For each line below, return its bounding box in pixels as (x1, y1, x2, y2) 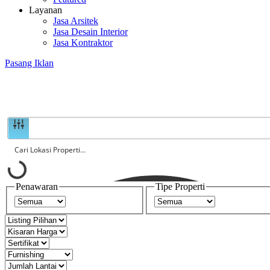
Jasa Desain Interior (53, 27, 128, 37)
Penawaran (16, 181, 58, 192)
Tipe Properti (155, 181, 205, 192)
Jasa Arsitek (53, 16, 98, 26)
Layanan (29, 5, 62, 15)
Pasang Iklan (5, 58, 54, 68)
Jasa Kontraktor (53, 37, 113, 48)
